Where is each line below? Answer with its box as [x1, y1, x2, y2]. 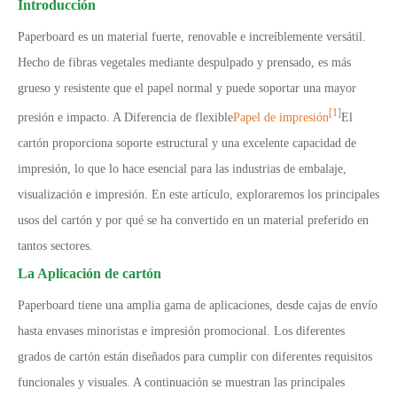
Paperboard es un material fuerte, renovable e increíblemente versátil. [18, 30, 366, 43]
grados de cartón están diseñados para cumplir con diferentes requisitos [18, 349, 372, 363]
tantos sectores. [18, 238, 93, 253]
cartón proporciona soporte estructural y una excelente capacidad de [18, 136, 356, 150]
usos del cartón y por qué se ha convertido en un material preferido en [18, 213, 369, 227]
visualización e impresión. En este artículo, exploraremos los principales [18, 187, 379, 201]
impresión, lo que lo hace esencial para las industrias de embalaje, [18, 161, 346, 175]
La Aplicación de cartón [18, 265, 161, 281]
